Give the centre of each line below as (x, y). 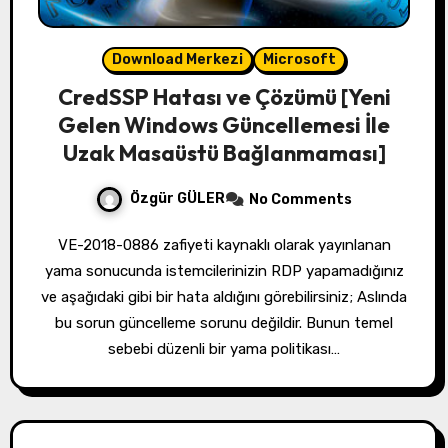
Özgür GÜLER (177, 198)
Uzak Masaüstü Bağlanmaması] (224, 152)
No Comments (300, 199)
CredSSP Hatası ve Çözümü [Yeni (224, 96)
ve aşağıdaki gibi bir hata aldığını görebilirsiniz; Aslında (224, 296)
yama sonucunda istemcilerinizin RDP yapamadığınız (224, 270)
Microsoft (299, 59)
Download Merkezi (177, 59)
